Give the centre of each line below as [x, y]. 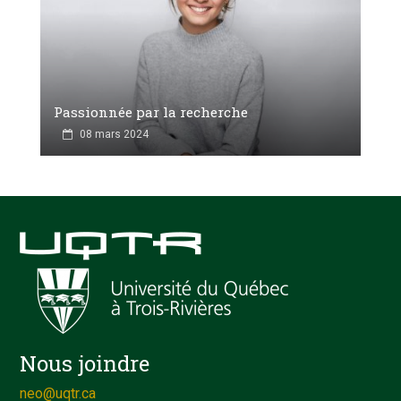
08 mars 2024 [114, 134]
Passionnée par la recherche [151, 111]
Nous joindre [85, 363]
